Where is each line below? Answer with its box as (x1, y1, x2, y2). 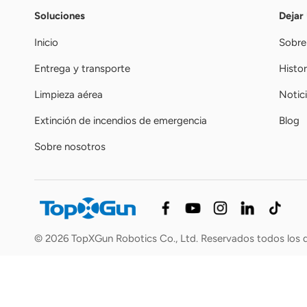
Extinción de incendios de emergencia (34, 114, 207, 127)
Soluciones (34, 9, 85, 22)
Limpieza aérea (34, 88, 103, 101)
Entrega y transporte (34, 62, 130, 75)
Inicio (34, 36, 58, 49)
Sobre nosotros (34, 140, 106, 153)
